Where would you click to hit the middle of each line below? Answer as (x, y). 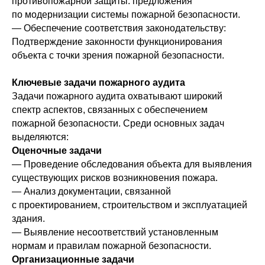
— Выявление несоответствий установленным (115, 232)
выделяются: (40, 137)
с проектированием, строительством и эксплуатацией (130, 205)
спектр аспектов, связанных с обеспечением (110, 110)
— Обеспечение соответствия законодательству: (119, 28)
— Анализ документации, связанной (91, 191)
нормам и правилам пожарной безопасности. (112, 246)
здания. (28, 219)
